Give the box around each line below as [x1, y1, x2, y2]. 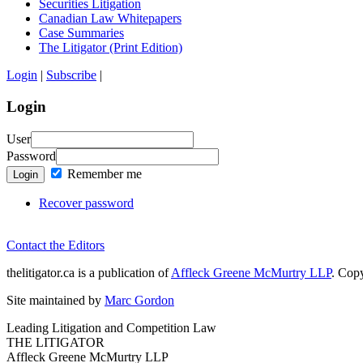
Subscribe [46, 68, 96, 83]
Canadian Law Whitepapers [39, 11, 181, 26]
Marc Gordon [105, 293, 174, 307]
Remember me [64, 166, 142, 181]
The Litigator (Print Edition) [39, 41, 182, 55]
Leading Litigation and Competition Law [6, 320, 216, 335]
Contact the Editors [6, 237, 105, 252]
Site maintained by [6, 293, 105, 307]
